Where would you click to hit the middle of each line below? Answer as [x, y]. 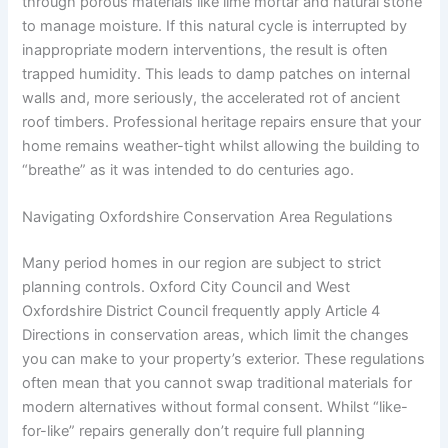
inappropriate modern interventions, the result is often [205, 49]
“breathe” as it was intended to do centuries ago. [188, 169]
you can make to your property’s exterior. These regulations [224, 358]
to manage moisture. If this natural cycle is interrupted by [215, 25]
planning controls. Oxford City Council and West [186, 286]
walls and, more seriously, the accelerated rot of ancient [211, 97]
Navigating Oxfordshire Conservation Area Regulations [208, 217]
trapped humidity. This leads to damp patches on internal [216, 73]
